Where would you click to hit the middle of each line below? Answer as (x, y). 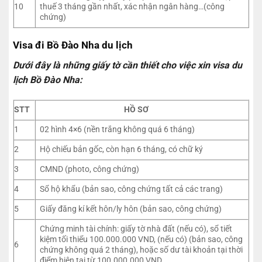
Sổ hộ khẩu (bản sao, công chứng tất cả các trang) (132, 189)
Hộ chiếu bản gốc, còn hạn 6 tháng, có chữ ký (122, 149)
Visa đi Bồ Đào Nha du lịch (73, 45)
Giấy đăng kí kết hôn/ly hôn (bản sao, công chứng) (131, 209)
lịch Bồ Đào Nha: (48, 80)
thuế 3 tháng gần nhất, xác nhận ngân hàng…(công (132, 6)
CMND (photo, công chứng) (90, 169)
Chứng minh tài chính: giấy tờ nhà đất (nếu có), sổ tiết (136, 229)
